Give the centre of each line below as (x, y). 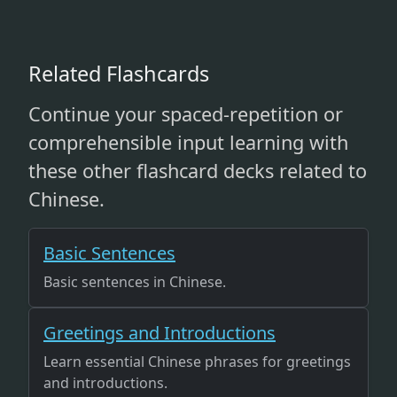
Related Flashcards (119, 74)
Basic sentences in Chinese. (135, 282)
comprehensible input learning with (188, 142)
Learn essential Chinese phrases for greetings (197, 362)
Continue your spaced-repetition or (186, 114)
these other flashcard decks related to (198, 171)
